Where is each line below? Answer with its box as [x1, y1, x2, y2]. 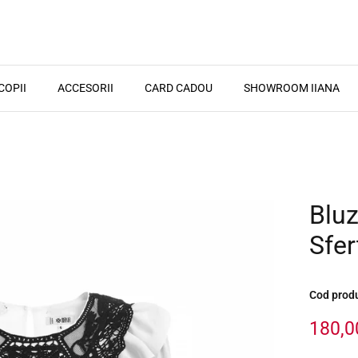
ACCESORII [58, 81, 113, 94]
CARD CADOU [145, 81, 213, 94]
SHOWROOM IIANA [244, 81, 340, 94]
